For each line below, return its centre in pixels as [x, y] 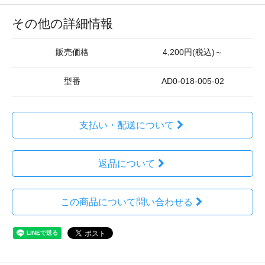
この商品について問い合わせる [126, 202]
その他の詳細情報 [62, 23]
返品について [126, 164]
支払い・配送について [126, 125]
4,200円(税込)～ [193, 52]
